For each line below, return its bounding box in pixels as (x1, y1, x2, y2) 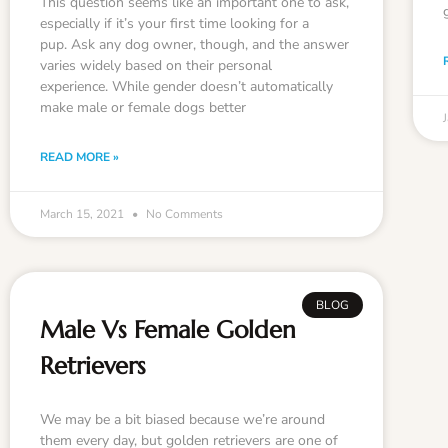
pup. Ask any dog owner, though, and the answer (40, 34, 349, 54)
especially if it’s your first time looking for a (40, 13, 309, 33)
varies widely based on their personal (40, 55, 272, 75)
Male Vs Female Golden (40, 314, 296, 345)
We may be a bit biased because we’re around (40, 409, 325, 429)
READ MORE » (40, 148, 119, 165)
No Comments (143, 205, 223, 222)
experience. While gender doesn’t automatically (40, 76, 333, 96)
